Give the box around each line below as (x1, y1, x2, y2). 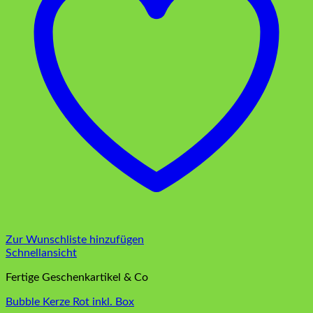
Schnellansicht (6, 247, 77, 259)
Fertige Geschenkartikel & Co (6, 272, 148, 284)
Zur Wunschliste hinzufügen (6, 234, 144, 246)
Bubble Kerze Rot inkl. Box (6, 296, 134, 308)
